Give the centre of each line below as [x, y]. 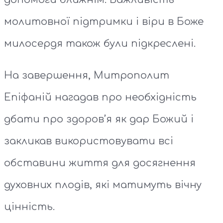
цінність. [29, 207]
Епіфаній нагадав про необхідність [100, 98]
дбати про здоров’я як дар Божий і [99, 119]
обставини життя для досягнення [100, 163]
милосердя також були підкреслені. [100, 44]
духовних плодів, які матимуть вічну [103, 185]
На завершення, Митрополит [87, 76]
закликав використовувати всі [89, 141]
